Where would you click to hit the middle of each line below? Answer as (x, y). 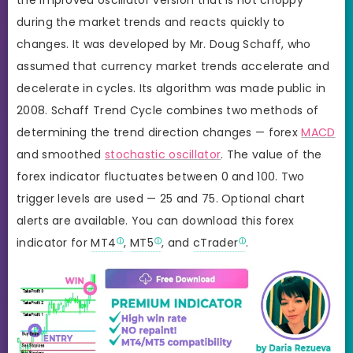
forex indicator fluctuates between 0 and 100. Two (161, 176)
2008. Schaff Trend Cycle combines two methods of (168, 110)
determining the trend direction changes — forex (159, 132)
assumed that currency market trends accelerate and (173, 66)
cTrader (216, 242)
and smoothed (61, 154)
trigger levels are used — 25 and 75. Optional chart (161, 198)
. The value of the (271, 154)
